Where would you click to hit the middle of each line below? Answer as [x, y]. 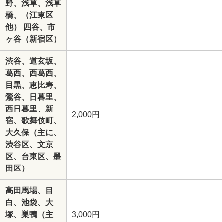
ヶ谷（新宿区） [33, 39]
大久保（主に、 [33, 133]
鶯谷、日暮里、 [33, 97]
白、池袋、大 [29, 202]
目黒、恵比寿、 [33, 85]
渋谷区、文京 [29, 144]
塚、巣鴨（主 [29, 214]
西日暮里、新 [29, 109]
